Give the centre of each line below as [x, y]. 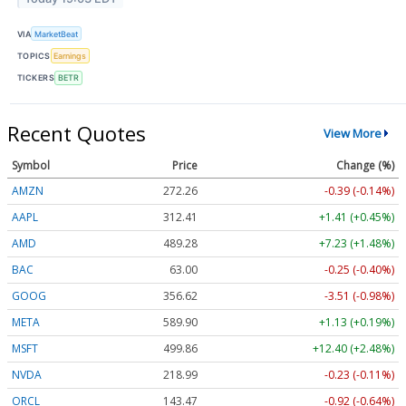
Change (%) [365, 165]
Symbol [31, 165]
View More [352, 134]
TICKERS [36, 78]
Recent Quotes [77, 133]
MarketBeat [57, 34]
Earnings [70, 56]
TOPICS [34, 56]
